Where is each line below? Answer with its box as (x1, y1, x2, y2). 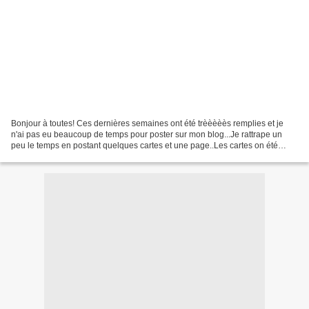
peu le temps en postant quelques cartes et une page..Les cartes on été (11, 140, 278, 150)
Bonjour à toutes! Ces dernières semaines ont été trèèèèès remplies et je (11, 118, 283, 128)
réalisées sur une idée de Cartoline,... (11, 151, 151, 161)
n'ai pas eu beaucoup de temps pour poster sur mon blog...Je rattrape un (11, 129, 282, 139)
